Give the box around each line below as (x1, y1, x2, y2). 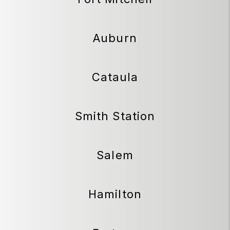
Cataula (91, 70, 139, 84)
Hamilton (88, 187, 142, 201)
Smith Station (74, 109, 156, 123)
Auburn (93, 31, 137, 45)
